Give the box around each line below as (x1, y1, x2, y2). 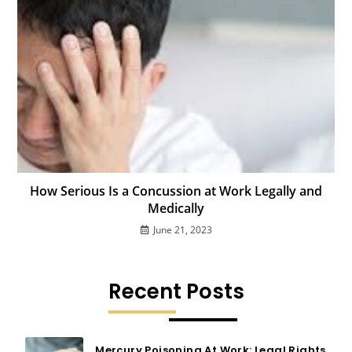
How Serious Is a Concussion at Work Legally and (30, 182, 322, 200)
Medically (148, 200, 204, 218)
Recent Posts (108, 277, 244, 306)
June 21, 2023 (152, 223, 212, 237)
